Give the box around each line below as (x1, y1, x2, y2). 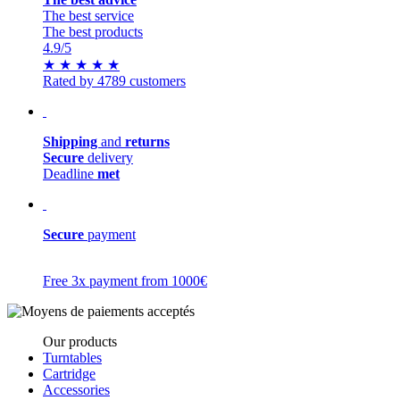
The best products (43, 24, 143, 40)
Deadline (43, 166, 97, 182)
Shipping (43, 134, 101, 150)
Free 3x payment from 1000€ (43, 273, 207, 289)
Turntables (43, 350, 102, 366)
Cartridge (43, 366, 96, 382)
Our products (43, 334, 117, 350)
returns (121, 134, 170, 150)
